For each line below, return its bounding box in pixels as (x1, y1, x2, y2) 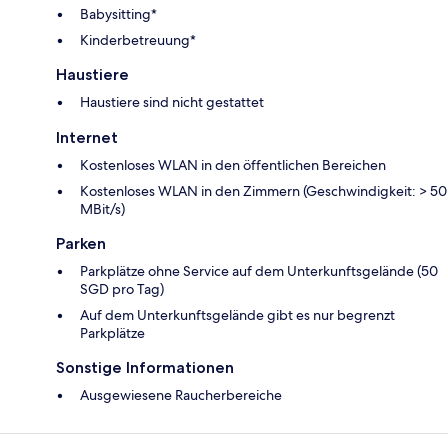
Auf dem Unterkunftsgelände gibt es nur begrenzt (80, 306, 395, 325)
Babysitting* (80, 5, 157, 24)
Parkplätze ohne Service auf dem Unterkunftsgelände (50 (80, 262, 438, 281)
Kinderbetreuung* (80, 31, 196, 50)
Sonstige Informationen (56, 358, 234, 378)
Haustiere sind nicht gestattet (80, 93, 264, 112)
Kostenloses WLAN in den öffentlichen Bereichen (80, 156, 386, 175)
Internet (56, 128, 118, 148)
